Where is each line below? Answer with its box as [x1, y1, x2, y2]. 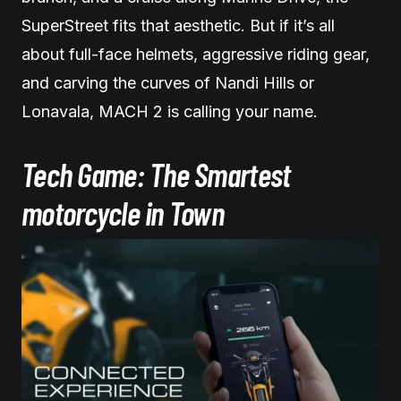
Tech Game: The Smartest [21, 154, 291, 193]
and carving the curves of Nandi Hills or [21, 73, 314, 92]
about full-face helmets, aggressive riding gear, [21, 44, 370, 64]
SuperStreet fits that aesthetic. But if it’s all [21, 15, 335, 35]
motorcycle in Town [21, 192, 225, 232]
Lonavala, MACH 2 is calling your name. [21, 101, 318, 121]
